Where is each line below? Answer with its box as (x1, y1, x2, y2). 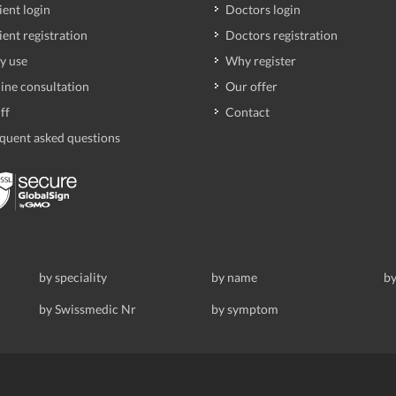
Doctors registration (225, 27, 338, 43)
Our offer (225, 79, 278, 95)
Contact (225, 104, 270, 120)
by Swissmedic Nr (39, 301, 136, 317)
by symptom (211, 301, 278, 317)
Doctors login (225, 2, 301, 18)
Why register (225, 53, 296, 69)
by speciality (39, 270, 107, 286)
